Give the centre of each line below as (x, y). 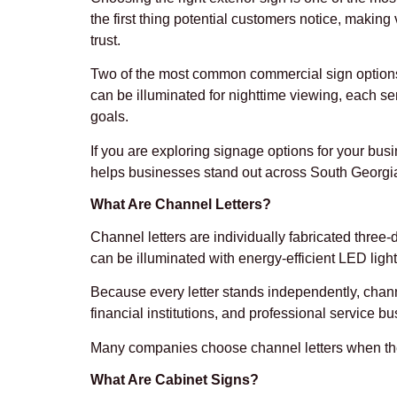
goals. (109, 117)
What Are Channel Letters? (181, 204)
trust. (105, 40)
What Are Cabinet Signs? (175, 380)
